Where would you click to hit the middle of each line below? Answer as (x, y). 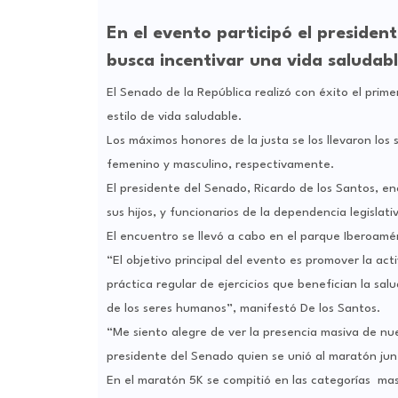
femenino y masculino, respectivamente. (220, 164)
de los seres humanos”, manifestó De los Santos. (243, 308)
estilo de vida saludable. (174, 116)
